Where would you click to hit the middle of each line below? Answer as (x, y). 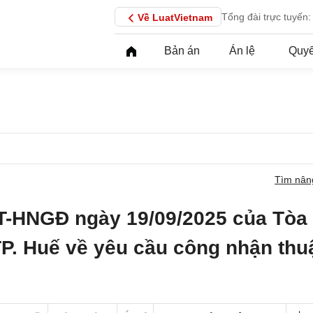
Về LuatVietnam (175, 17)
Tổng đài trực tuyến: (266, 17)
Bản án (182, 51)
